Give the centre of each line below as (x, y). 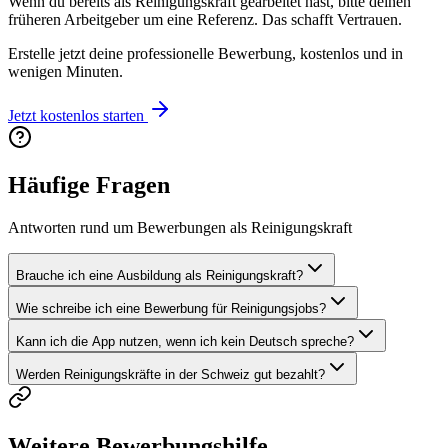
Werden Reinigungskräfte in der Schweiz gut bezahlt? (170, 375)
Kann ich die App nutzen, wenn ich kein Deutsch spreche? (185, 342)
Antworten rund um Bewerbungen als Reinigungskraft (180, 228)
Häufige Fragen (89, 185)
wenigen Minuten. (65, 71)
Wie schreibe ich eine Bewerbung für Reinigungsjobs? (171, 309)
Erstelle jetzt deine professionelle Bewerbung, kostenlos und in (205, 53)
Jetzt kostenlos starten (76, 115)
